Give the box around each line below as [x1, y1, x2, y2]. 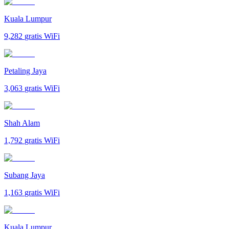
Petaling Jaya [4, 66, 47, 75]
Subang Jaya [4, 170, 45, 179]
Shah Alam [4, 118, 40, 127]
